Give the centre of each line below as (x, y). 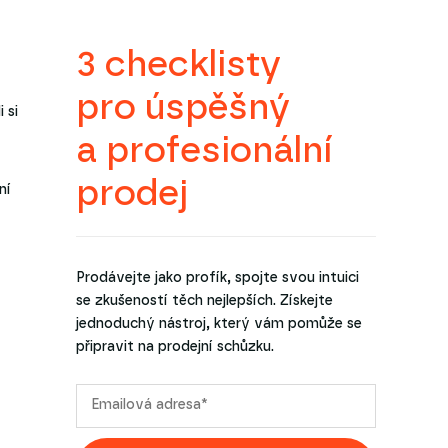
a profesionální (204, 150)
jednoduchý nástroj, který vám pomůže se (219, 323)
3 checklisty (178, 64)
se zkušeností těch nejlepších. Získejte (204, 300)
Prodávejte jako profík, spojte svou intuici (217, 277)
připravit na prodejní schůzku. (175, 346)
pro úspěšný (183, 107)
